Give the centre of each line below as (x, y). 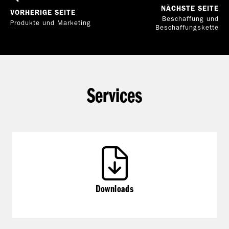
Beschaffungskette (187, 27)
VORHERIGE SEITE (43, 13)
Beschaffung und (190, 19)
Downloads (114, 189)
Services (114, 96)
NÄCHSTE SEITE (190, 8)
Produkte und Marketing (51, 23)
